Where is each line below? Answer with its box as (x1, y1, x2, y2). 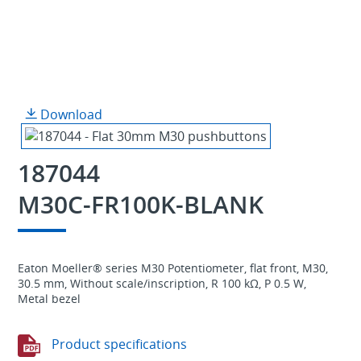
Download (36, 105, 102, 123)
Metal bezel (17, 290, 81, 306)
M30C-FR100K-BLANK (17, 187, 263, 221)
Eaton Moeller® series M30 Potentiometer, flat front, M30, (17, 259, 328, 276)
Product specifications (48, 335, 187, 354)
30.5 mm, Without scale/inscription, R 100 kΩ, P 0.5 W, (17, 275, 306, 291)
